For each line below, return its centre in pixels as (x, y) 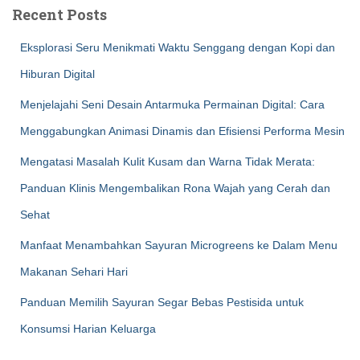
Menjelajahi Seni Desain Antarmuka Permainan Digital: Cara (172, 104)
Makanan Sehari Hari (74, 272)
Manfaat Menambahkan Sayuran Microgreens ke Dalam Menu (179, 245)
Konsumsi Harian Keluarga (88, 329)
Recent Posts (59, 14)
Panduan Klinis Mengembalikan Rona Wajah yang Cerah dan (175, 188)
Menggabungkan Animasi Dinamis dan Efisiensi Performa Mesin (182, 131)
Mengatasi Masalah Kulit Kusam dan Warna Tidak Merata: (168, 162)
